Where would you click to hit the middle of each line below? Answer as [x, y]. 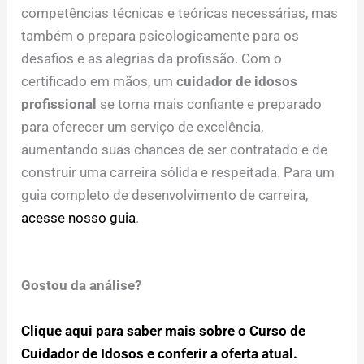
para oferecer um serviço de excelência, [143, 126]
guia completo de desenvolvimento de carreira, [165, 195]
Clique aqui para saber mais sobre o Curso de [164, 331]
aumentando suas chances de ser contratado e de [175, 149]
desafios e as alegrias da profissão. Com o [152, 58]
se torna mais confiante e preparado [210, 104]
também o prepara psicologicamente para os [160, 35]
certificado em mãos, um [99, 81]
